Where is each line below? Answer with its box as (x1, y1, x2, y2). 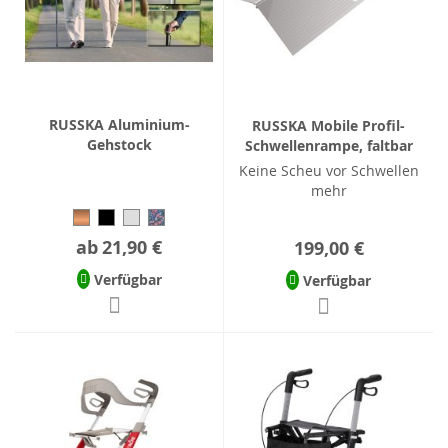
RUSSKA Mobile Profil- (252, 115, 405, 135)
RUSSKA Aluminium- (48, 114, 190, 134)
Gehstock (86, 134, 152, 154)
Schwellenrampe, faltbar (244, 135, 413, 155)
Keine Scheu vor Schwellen (238, 160, 419, 180)
